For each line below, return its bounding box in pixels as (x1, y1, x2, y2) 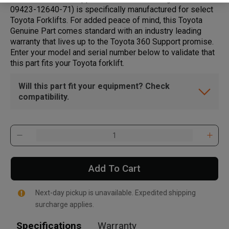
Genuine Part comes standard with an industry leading (10, 26, 201, 36)
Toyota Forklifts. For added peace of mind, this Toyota (10, 15, 202, 25)
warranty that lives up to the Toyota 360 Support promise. (10, 36, 214, 47)
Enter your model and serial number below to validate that (10, 47, 215, 57)
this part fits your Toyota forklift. (10, 58, 124, 68)
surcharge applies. (35, 200, 94, 209)
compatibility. (18, 91, 69, 102)
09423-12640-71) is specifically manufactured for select (10, 4, 213, 14)
